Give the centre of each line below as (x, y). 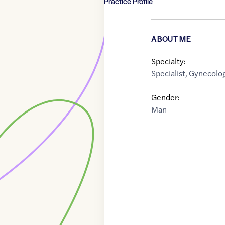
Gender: (166, 97)
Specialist (168, 73)
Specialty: (169, 61)
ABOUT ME (171, 39)
